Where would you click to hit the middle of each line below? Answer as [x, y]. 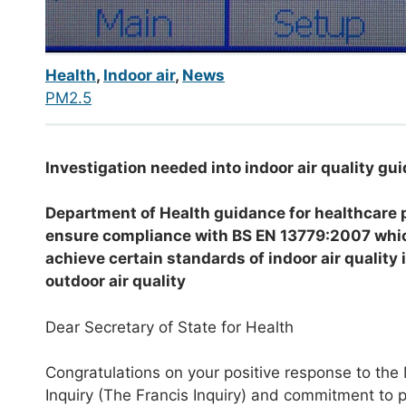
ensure [74, 236]
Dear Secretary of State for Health [169, 327]
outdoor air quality [116, 281]
